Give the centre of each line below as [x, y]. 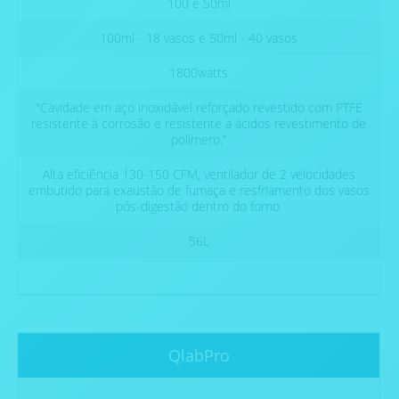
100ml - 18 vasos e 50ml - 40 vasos [199, 38]
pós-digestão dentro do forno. [199, 207]
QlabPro [199, 356]
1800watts [199, 73]
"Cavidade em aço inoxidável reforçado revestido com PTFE [199, 108]
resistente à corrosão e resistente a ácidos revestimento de [199, 124]
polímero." [199, 140]
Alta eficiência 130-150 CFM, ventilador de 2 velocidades [199, 175]
